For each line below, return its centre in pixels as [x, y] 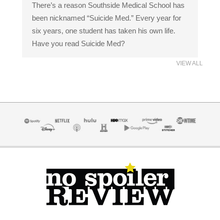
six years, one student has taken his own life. [104, 30]
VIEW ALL [190, 63]
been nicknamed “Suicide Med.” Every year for [107, 18]
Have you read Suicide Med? [78, 43]
